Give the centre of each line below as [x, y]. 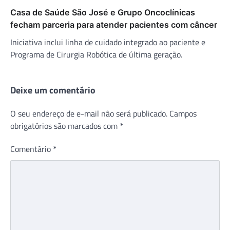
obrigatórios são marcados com [65, 126]
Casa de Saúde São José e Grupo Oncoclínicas [103, 12]
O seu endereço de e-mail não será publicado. [89, 113]
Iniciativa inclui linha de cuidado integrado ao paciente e [108, 42]
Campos [183, 113]
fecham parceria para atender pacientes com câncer [114, 24]
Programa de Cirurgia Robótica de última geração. [96, 54]
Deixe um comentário [53, 90]
